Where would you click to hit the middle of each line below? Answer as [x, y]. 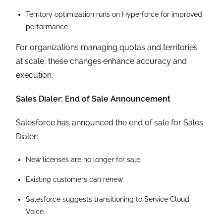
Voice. [37, 212]
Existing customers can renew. [76, 180]
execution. [36, 75]
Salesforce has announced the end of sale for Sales [110, 123]
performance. [49, 27]
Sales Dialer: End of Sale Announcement [93, 99]
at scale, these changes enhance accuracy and [102, 61]
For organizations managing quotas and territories [107, 48]
